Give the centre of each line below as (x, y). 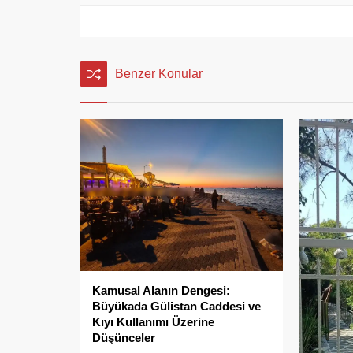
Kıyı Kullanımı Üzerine (153, 321)
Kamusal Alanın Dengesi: (161, 290)
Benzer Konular (159, 74)
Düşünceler (124, 337)
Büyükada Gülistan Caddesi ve (176, 306)
